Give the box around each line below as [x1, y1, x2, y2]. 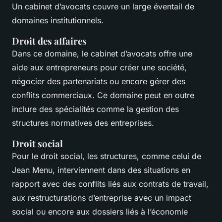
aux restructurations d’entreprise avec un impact [12, 192, 191, 203]
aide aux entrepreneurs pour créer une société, [12, 62, 187, 72]
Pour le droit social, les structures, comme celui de [12, 151, 201, 161]
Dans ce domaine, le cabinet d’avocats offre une [12, 48, 192, 58]
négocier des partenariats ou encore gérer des [12, 76, 185, 86]
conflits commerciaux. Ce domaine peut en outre [12, 90, 194, 100]
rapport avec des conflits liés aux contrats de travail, [12, 178, 209, 189]
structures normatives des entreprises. [12, 117, 157, 128]
